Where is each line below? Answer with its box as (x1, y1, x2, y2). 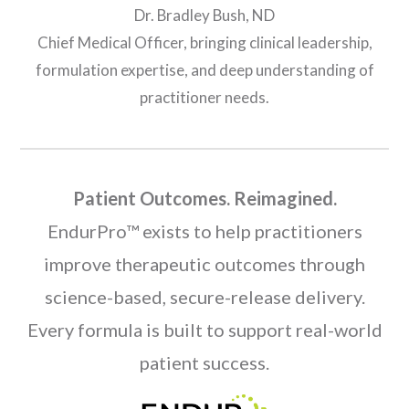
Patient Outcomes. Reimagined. (72, 186, 337, 209)
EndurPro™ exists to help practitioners (47, 219, 362, 242)
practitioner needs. (140, 87, 269, 107)
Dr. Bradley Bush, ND (134, 5, 275, 25)
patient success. (140, 351, 269, 373)
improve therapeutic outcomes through (44, 252, 365, 275)
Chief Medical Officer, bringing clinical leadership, (37, 32, 372, 52)
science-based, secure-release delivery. (44, 285, 365, 308)
